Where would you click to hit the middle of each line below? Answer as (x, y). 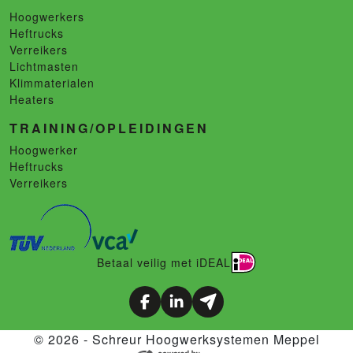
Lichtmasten (44, 67)
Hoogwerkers (47, 17)
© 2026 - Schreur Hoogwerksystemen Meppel (176, 340)
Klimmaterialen (52, 83)
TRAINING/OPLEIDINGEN (109, 128)
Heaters (32, 100)
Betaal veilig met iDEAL (164, 262)
